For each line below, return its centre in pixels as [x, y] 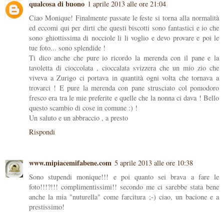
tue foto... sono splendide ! [67, 48]
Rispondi [42, 132]
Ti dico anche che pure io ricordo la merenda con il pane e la [124, 58]
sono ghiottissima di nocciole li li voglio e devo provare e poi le [124, 38]
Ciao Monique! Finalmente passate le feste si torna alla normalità [124, 18]
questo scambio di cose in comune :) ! [83, 108]
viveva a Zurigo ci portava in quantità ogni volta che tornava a [124, 78]
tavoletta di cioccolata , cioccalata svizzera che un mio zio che [124, 68]
